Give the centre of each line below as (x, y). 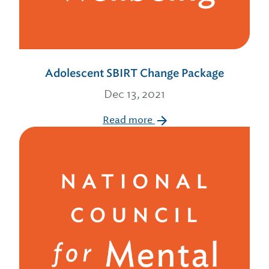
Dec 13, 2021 (134, 94)
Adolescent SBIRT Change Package (134, 73)
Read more (129, 120)
